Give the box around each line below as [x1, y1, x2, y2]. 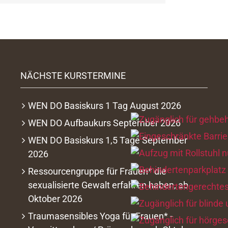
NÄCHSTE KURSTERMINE [20, 70, 126, 81]
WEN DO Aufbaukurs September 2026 [27, 118, 181, 128]
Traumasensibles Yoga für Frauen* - [27, 211, 173, 221]
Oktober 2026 [27, 193, 82, 204]
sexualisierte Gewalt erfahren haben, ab [27, 180, 188, 190]
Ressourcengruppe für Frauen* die [27, 166, 166, 177]
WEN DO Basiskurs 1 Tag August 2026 [27, 100, 181, 111]
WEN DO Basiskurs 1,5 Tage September [27, 135, 187, 146]
